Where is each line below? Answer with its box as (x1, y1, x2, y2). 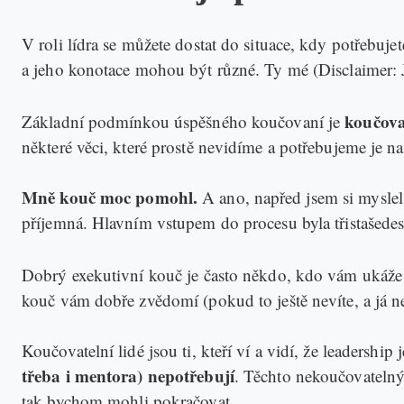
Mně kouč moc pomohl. (22, 184, 197, 209)
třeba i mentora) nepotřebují (22, 363, 234, 388)
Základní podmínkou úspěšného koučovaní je (22, 109, 345, 133)
